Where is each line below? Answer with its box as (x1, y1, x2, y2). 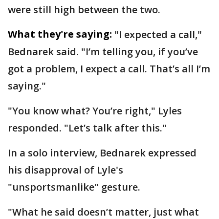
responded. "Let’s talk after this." (8, 121, 167, 135)
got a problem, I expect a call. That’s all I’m (8, 62, 210, 76)
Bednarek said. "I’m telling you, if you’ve (8, 45, 198, 59)
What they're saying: (8, 27, 112, 41)
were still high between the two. (8, 3, 163, 17)
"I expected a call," (114, 28, 202, 42)
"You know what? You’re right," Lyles (8, 104, 182, 118)
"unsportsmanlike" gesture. (8, 180, 143, 194)
